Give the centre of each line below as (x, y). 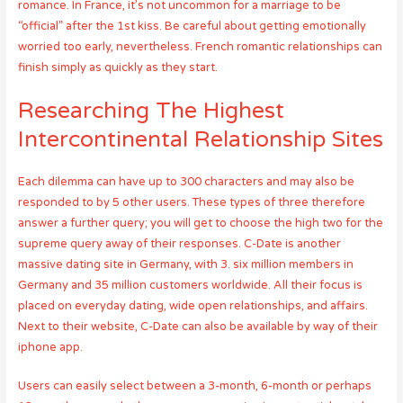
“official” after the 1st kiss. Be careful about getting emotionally (192, 26)
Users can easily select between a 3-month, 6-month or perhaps (194, 386)
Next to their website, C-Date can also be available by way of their (197, 326)
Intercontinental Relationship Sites (200, 139)
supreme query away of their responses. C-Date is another (179, 243)
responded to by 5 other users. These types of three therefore (191, 202)
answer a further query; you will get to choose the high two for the (200, 223)
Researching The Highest (151, 110)
